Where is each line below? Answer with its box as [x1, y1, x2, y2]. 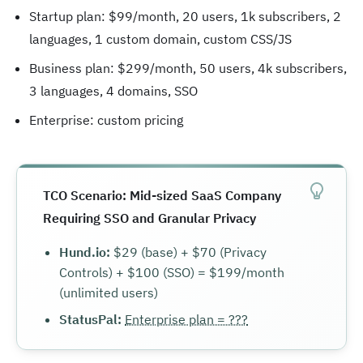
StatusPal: [59, 311, 122, 327]
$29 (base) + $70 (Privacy [110, 244, 267, 260]
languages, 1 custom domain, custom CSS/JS [29, 31, 292, 47]
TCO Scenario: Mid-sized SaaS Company [43, 187, 281, 203]
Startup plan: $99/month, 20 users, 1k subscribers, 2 [29, 8, 341, 24]
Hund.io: [59, 244, 110, 260]
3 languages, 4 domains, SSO [29, 83, 198, 99]
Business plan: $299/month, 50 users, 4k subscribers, [29, 60, 347, 76]
